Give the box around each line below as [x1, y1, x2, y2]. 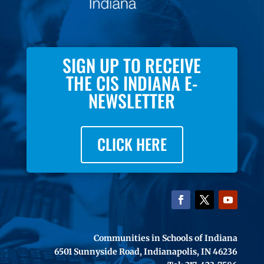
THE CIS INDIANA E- [66, 70, 198, 97]
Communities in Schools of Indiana [94, 233, 238, 244]
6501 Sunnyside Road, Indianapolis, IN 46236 [54, 246, 238, 258]
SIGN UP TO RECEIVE [62, 52, 202, 79]
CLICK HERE [97, 133, 167, 156]
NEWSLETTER [88, 87, 176, 114]
